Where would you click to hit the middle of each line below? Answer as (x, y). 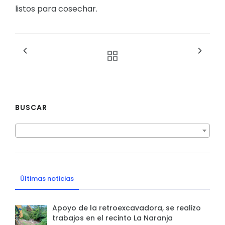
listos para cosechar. (56, 9)
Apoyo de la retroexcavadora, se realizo (127, 208)
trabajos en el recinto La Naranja (113, 218)
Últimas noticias (47, 179)
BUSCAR (31, 108)
